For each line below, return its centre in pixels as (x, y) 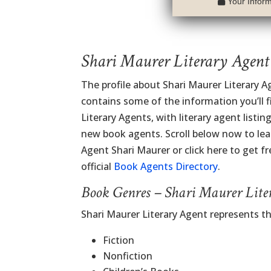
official (98, 166)
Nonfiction (128, 256)
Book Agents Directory (166, 166)
